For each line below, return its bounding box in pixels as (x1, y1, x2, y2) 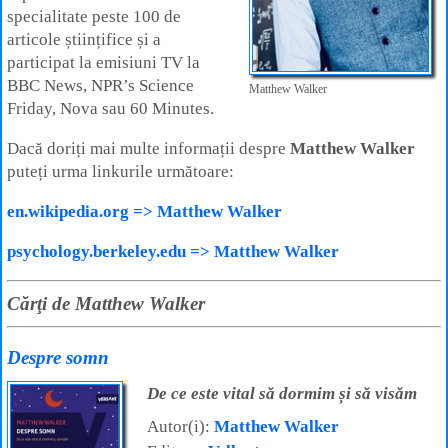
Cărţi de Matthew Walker (7, 292, 205, 314)
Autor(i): (147, 417, 214, 437)
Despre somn (7, 347, 109, 369)
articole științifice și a (7, 30, 161, 49)
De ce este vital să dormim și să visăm (147, 383, 417, 403)
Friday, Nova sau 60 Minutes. (7, 99, 214, 118)
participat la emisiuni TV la (7, 53, 200, 72)
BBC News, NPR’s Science (7, 76, 194, 95)
